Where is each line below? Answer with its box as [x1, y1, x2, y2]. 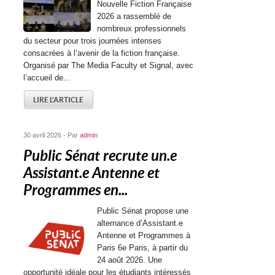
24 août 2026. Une [97, 255, 163, 265]
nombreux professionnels [97, 24, 187, 33]
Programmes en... [23, 182, 128, 199]
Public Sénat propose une [97, 206, 189, 215]
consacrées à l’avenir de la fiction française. [23, 48, 180, 58]
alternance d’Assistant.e [97, 219, 184, 228]
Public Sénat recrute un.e [23, 147, 177, 165]
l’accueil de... [23, 73, 71, 82]
